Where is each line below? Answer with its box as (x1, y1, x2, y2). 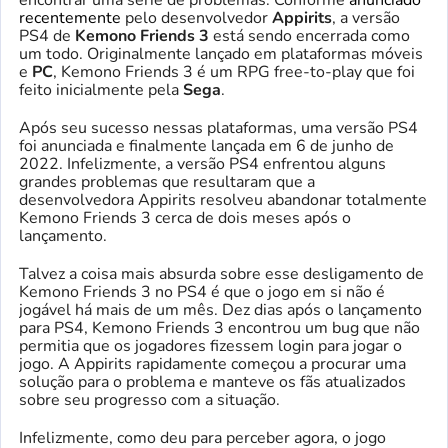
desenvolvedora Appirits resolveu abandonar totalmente (19, 188, 427, 211)
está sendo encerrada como (209, 24, 410, 47)
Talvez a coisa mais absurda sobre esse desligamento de (19, 262, 424, 285)
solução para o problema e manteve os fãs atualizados (19, 370, 406, 393)
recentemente (19, 6, 121, 29)
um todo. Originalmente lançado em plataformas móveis (19, 42, 423, 65)
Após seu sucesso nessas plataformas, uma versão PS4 (19, 116, 418, 139)
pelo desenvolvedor (121, 6, 272, 29)
